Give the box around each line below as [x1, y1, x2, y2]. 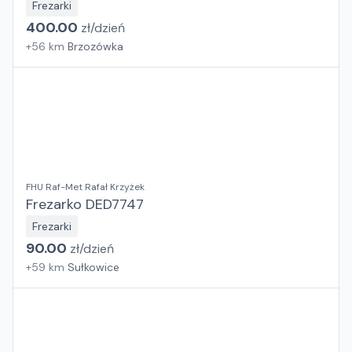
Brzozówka [68, 39, 123, 53]
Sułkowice [68, 260, 119, 274]
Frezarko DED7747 [26, 195, 144, 214]
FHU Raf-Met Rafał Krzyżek [26, 181, 145, 193]
